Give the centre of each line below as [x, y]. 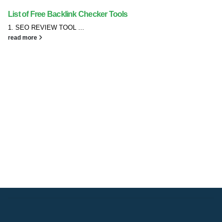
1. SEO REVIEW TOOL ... [46, 28]
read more [23, 38]
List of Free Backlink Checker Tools [68, 14]
